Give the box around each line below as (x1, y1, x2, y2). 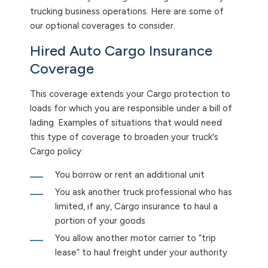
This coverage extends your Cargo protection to (30, 89, 230, 100)
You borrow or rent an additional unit (55, 169, 205, 181)
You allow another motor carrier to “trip (55, 233, 216, 244)
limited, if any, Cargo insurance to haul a (55, 201, 218, 212)
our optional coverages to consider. (30, 20, 175, 32)
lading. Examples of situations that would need (30, 117, 222, 129)
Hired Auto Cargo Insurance (30, 42, 212, 60)
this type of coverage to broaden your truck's (30, 132, 218, 143)
